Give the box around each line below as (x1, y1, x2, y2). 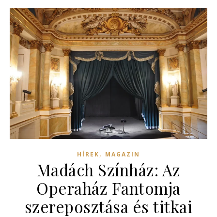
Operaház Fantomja (36, 177, 181, 199)
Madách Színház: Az (36, 158, 181, 180)
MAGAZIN (105, 150, 140, 158)
